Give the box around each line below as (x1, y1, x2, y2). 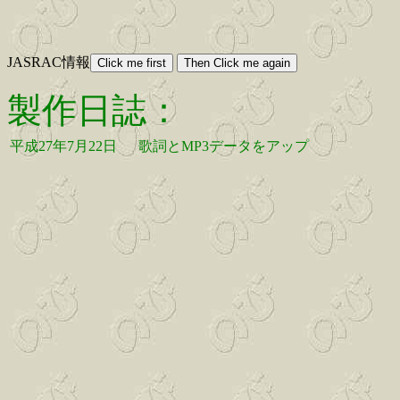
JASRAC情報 (7, 54, 90, 71)
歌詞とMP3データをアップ (138, 138, 309, 154)
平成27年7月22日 (10, 138, 117, 154)
